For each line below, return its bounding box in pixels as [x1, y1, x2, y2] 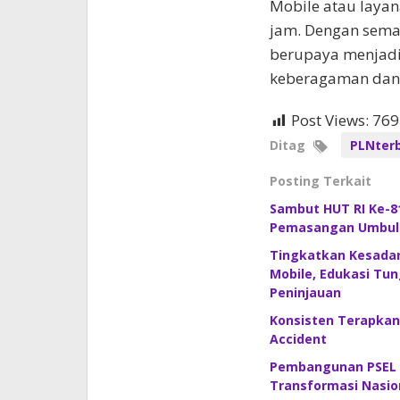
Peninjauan [269, 284, 341, 302]
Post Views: [290, 110, 369, 131]
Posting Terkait [269, 172, 371, 190]
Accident [269, 330, 327, 348]
